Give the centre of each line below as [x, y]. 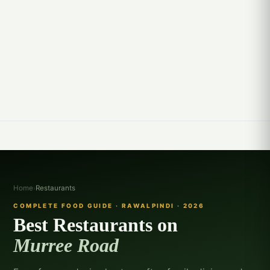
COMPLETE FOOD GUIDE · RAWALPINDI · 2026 [109, 205]
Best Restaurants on [96, 225]
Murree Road [66, 246]
